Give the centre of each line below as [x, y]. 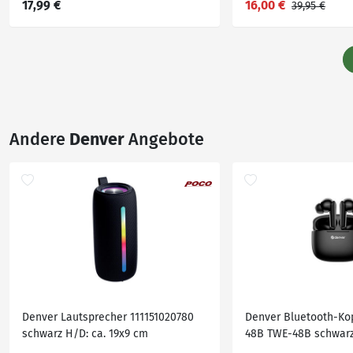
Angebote [164, 139]
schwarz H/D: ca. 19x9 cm [85, 334]
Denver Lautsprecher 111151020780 [108, 317]
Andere [39, 139]
